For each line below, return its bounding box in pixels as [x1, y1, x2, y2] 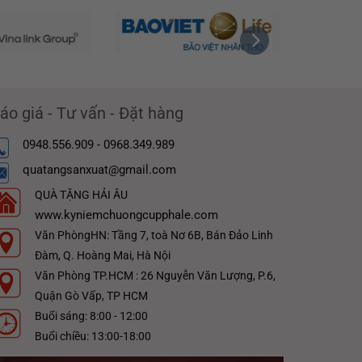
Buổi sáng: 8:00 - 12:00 [34, 309, 148, 323]
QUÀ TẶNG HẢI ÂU [34, 188, 128, 203]
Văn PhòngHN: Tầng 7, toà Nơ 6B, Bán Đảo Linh [34, 229, 273, 242]
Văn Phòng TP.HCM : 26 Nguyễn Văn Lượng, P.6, [34, 269, 276, 283]
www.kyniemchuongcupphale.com [34, 208, 218, 223]
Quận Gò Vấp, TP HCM [34, 289, 148, 303]
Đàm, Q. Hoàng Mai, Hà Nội [34, 249, 170, 263]
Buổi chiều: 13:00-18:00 [34, 330, 151, 343]
